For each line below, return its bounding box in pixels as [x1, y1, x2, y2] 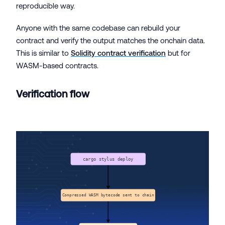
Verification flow [16, 87, 89, 99]
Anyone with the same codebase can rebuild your [16, 23, 180, 32]
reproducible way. [16, 1, 75, 10]
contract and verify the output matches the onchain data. [16, 36, 205, 45]
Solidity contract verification [71, 48, 166, 57]
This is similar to [16, 48, 71, 57]
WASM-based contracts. [16, 61, 98, 70]
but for [166, 48, 190, 57]
